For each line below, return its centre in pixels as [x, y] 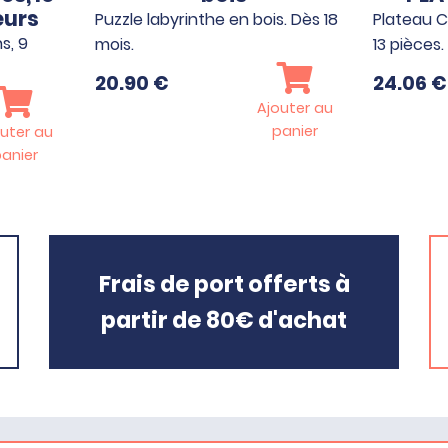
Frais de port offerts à [224, 283]
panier [295, 130]
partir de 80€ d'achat [224, 319]
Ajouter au [295, 107]
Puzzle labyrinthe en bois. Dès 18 [216, 19]
